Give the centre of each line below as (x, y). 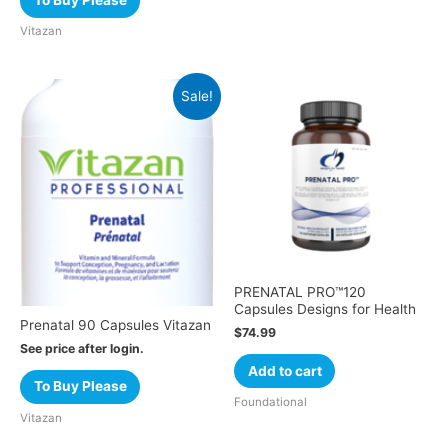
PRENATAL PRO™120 (300, 292)
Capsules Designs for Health (325, 309)
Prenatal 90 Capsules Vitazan (115, 325)
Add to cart (284, 370)
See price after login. (82, 348)
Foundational (270, 401)
